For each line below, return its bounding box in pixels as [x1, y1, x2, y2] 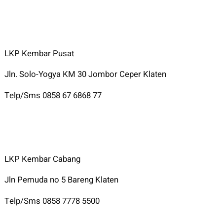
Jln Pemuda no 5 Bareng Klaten [4, 174, 118, 186]
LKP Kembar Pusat [4, 47, 74, 60]
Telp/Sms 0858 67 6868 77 [4, 89, 102, 102]
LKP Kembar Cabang [4, 152, 80, 165]
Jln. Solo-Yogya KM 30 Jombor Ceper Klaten [4, 68, 166, 81]
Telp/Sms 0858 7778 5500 [4, 195, 100, 208]
